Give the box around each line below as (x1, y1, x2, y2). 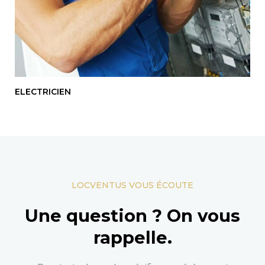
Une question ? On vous (25, 205, 240, 226)
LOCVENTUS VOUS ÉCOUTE (72, 179, 193, 190)
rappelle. (93, 227, 172, 248)
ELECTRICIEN (15, 86, 71, 97)
